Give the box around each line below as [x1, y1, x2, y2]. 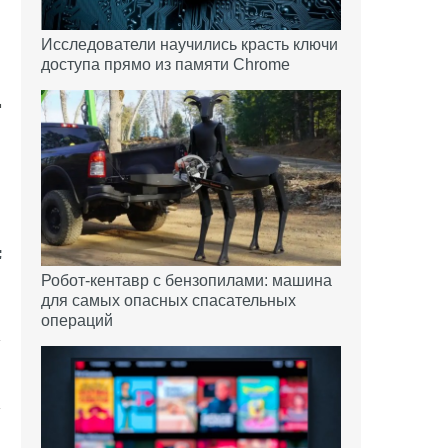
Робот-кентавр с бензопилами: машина [41, 271, 332, 289]
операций [41, 311, 113, 329]
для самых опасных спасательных [41, 291, 296, 309]
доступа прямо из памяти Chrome [41, 55, 290, 73]
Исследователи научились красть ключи [41, 35, 338, 53]
